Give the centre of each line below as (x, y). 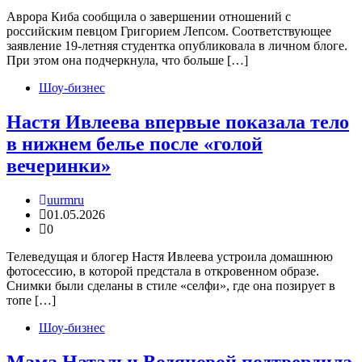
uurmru (65, 200)
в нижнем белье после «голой (135, 143)
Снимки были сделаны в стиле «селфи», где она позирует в (171, 285)
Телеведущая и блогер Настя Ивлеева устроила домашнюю (170, 256)
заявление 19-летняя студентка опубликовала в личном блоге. (177, 45)
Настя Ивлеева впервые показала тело (178, 122)
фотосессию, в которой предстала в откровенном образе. (163, 271)
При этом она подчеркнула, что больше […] (127, 60)
